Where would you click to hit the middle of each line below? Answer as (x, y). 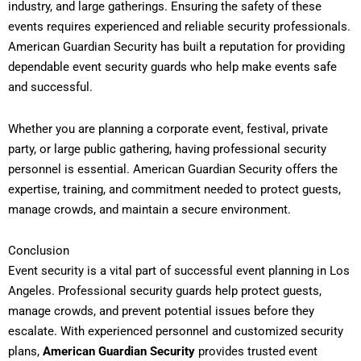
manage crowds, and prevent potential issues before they (161, 311)
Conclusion (39, 250)
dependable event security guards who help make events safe (172, 67)
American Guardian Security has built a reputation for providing (176, 47)
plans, (25, 351)
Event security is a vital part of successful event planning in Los (179, 270)
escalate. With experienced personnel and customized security (176, 331)
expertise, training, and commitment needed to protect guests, (174, 189)
